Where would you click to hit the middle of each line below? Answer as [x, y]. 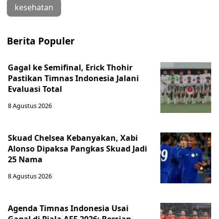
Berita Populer [41, 41]
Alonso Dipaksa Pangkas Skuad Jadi [77, 149]
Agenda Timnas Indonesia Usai [68, 208]
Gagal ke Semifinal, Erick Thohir [70, 67]
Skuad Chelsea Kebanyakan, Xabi [73, 138]
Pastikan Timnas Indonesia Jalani [73, 78]
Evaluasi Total [35, 89]
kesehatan [34, 7]
